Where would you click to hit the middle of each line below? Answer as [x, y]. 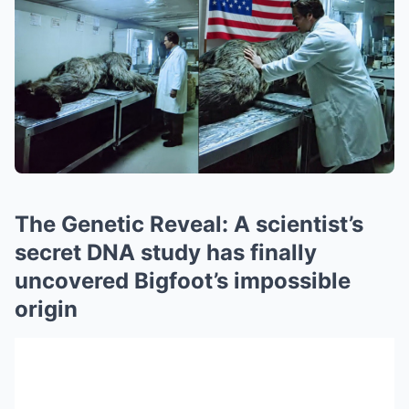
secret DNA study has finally [166, 252]
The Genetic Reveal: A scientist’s [189, 224]
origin [46, 309]
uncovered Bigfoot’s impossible [183, 281]
